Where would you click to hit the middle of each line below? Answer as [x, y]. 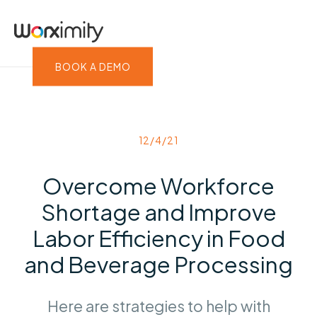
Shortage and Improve [158, 212]
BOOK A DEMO [93, 67]
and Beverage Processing [158, 264]
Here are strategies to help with [158, 306]
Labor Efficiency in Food [158, 238]
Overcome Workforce [158, 186]
